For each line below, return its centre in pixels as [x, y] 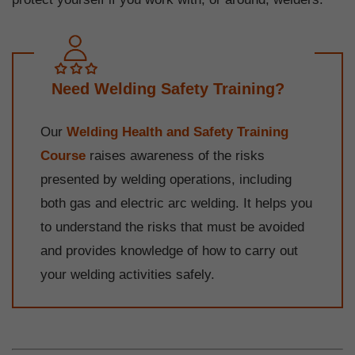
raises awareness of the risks [175, 155]
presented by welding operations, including [166, 179]
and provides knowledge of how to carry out [169, 250]
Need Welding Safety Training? [168, 89]
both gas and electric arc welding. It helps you [176, 203]
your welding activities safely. [128, 274]
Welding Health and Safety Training [177, 132]
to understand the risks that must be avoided [172, 227]
